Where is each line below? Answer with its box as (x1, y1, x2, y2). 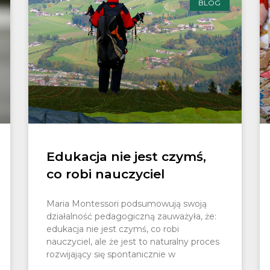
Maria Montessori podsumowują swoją (46, 198, 207, 209)
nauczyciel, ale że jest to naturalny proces (46, 236, 220, 247)
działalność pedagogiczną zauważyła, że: (46, 210, 217, 222)
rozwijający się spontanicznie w (46, 248, 176, 260)
